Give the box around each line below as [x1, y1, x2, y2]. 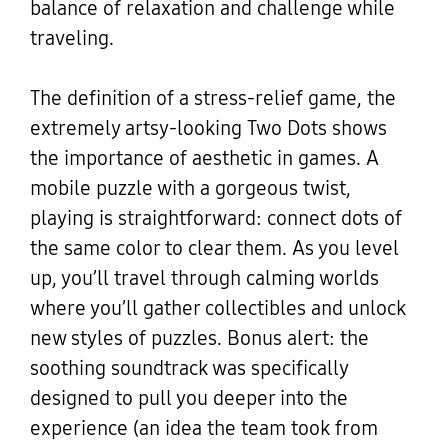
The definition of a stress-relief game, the [29, 86, 396, 111]
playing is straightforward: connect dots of [29, 206, 402, 231]
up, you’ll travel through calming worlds [29, 266, 379, 291]
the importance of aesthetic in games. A [29, 146, 379, 171]
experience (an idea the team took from [29, 416, 378, 441]
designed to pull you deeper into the [29, 386, 348, 411]
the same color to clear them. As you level [29, 236, 399, 261]
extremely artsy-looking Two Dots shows [29, 116, 387, 141]
